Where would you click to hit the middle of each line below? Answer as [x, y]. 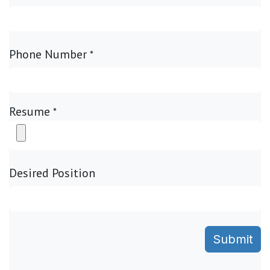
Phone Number [48, 54]
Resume [30, 111]
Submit [233, 239]
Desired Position [52, 173]
